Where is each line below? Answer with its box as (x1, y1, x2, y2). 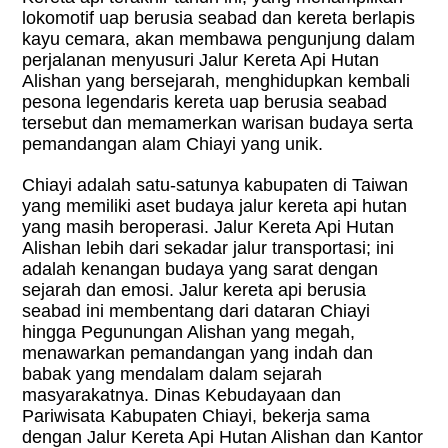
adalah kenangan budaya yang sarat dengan (22, 258, 379, 279)
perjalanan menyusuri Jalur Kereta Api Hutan (22, 49, 380, 70)
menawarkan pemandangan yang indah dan (22, 342, 374, 363)
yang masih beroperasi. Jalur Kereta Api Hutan (22, 216, 395, 237)
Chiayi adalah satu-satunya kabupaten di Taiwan (22, 174, 409, 195)
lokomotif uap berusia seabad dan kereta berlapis (22, 7, 416, 28)
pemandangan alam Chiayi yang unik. (22, 133, 324, 154)
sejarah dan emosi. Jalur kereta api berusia (22, 279, 367, 300)
